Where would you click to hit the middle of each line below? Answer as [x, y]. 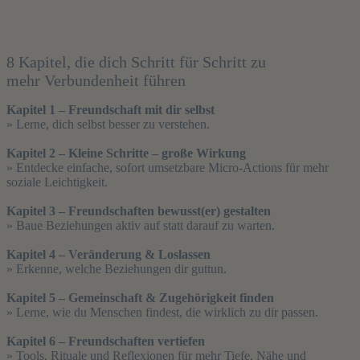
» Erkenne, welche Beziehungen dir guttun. [117, 269]
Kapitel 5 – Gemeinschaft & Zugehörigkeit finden [140, 298]
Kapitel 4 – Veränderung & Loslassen [108, 255]
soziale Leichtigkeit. [57, 182]
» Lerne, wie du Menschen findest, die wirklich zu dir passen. [162, 313]
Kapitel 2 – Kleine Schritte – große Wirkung [126, 153]
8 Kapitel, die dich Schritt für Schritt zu [136, 62]
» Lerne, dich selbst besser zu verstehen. [108, 125]
